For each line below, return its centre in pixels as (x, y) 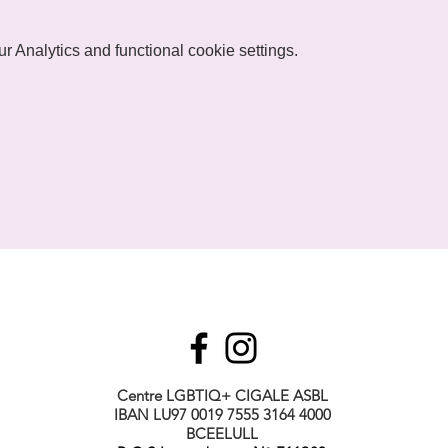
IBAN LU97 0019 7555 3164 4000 (222, 414)
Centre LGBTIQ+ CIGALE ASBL (222, 395)
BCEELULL (222, 433)
